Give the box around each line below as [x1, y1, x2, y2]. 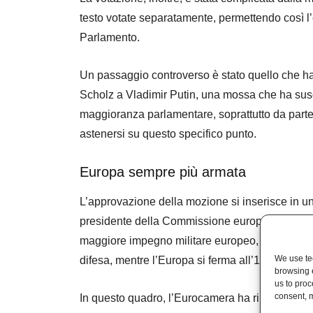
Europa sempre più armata [80, 163, 246, 180]
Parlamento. [80, 31, 140, 43]
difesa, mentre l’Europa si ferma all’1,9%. [80, 254, 282, 266]
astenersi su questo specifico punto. [80, 127, 256, 140]
